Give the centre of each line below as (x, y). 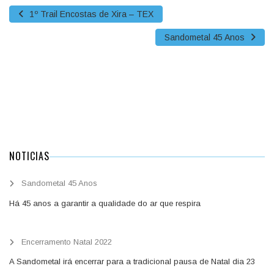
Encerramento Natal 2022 (67, 242)
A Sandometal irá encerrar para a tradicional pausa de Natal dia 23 (132, 261)
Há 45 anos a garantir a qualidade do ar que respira (105, 203)
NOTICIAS (29, 156)
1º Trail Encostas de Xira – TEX (90, 14)
